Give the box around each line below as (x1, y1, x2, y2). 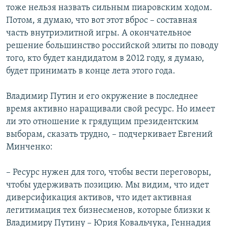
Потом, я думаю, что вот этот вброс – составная (6, 16, 197, 26)
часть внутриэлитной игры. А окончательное (6, 28, 192, 39)
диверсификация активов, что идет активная (6, 193, 192, 203)
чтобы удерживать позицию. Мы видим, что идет (6, 180, 209, 191)
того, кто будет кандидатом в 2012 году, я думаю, (6, 54, 204, 64)
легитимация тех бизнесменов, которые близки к (6, 206, 210, 216)
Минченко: (6, 142, 53, 153)
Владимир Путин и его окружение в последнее (6, 92, 198, 102)
